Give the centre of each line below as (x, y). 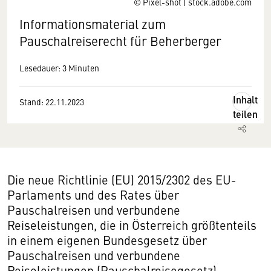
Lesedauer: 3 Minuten (59, 68)
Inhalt (245, 100)
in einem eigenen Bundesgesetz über (107, 240)
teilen (245, 114)
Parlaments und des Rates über (93, 194)
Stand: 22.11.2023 (52, 102)
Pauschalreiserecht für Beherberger (120, 41)
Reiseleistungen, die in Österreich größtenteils (132, 225)
